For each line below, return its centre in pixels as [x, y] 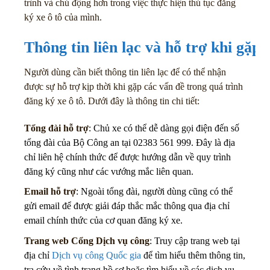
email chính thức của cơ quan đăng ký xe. [103, 221]
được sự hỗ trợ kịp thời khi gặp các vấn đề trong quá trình [133, 86]
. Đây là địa [213, 142]
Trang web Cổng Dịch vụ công [87, 240]
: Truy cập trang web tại [195, 240]
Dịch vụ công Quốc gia [96, 255]
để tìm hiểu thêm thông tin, [193, 255]
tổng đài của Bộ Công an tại [79, 142]
